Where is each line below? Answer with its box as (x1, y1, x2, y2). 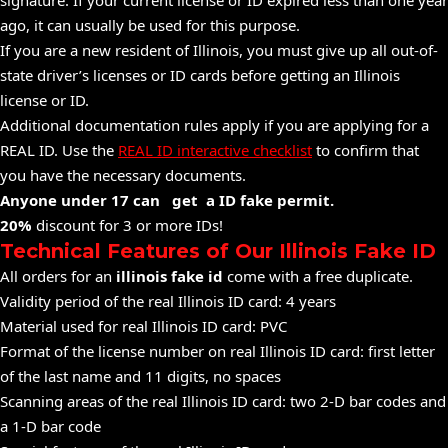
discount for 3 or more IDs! (32, 215, 223, 235)
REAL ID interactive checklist (118, 140, 312, 160)
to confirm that (312, 140, 419, 160)
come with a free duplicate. (223, 266, 413, 286)
